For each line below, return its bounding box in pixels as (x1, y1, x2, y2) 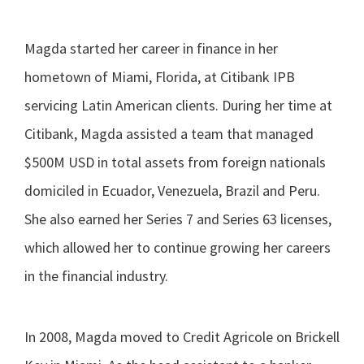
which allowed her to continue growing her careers (24, 237, 331, 257)
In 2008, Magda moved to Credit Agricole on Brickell (24, 327, 340, 346)
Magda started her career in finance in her (24, 38, 278, 58)
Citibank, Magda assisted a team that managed (24, 123, 314, 143)
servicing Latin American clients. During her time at (24, 95, 332, 115)
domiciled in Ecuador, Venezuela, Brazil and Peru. (24, 180, 320, 200)
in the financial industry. (24, 266, 168, 285)
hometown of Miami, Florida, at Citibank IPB (24, 67, 295, 86)
